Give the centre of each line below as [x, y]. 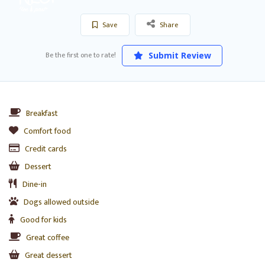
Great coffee [48, 237]
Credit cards [46, 148]
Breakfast [42, 113]
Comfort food [47, 131]
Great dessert [49, 255]
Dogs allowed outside [61, 202]
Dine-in [35, 184]
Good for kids [43, 219]
